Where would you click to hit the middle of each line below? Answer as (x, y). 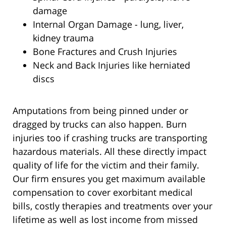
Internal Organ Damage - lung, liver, (108, 24)
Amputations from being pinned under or (100, 111)
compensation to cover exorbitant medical (103, 192)
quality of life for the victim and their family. (106, 165)
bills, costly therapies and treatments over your (112, 206)
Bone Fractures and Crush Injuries (105, 52)
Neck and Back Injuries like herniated (111, 65)
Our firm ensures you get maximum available (109, 179)
